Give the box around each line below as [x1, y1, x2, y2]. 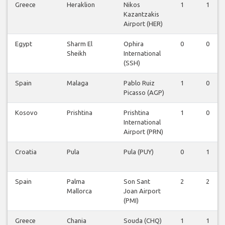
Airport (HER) [124, 20, 163, 28]
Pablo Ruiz [124, 79, 155, 87]
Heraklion [67, 1, 95, 9]
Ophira [124, 40, 144, 48]
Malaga [67, 79, 88, 87]
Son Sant [124, 178, 150, 185]
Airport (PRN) [124, 128, 163, 136]
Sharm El [67, 40, 92, 48]
